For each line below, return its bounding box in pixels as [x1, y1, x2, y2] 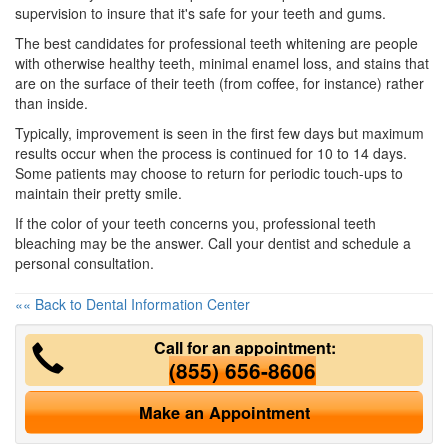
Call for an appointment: [149, 336, 336, 359]
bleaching [15, 233, 76, 253]
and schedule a [310, 233, 411, 253]
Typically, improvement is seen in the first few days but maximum [15, 123, 424, 143]
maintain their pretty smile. [15, 183, 182, 203]
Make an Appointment [138, 401, 310, 424]
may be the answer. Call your [76, 233, 268, 253]
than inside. [15, 93, 88, 113]
